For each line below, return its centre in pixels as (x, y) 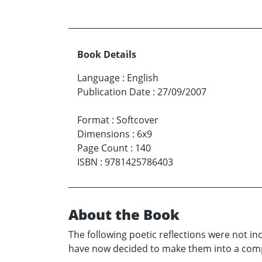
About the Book (124, 215)
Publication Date (114, 92)
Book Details (107, 55)
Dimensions (104, 134)
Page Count (103, 148)
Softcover (137, 120)
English (143, 78)
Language (99, 78)
